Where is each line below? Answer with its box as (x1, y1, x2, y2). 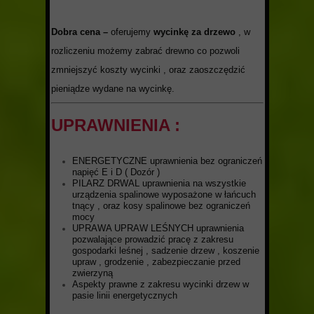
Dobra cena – (51, 27, 111, 37)
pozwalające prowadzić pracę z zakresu (72, 234, 233, 245)
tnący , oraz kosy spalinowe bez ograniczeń (72, 200, 250, 211)
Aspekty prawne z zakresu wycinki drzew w (72, 279, 249, 289)
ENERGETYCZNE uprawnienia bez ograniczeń (72, 156, 262, 166)
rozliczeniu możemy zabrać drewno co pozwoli (51, 46, 240, 56)
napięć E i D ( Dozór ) (72, 167, 160, 177)
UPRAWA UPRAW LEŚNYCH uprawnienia (72, 223, 244, 233)
